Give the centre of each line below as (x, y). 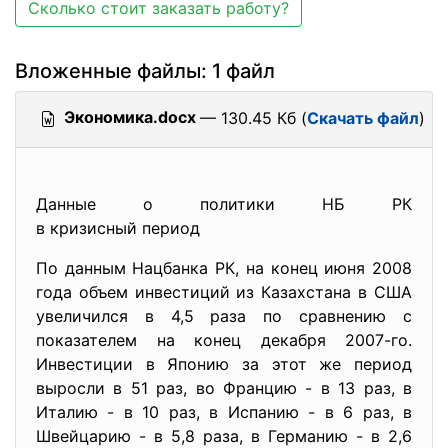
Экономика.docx (130, 117)
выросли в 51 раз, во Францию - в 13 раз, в (224, 388)
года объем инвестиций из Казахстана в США (224, 292)
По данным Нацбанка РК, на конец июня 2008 (224, 268)
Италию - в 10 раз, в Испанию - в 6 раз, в (224, 412)
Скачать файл (363, 118)
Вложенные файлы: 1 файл (145, 71)
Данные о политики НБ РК (224, 204)
